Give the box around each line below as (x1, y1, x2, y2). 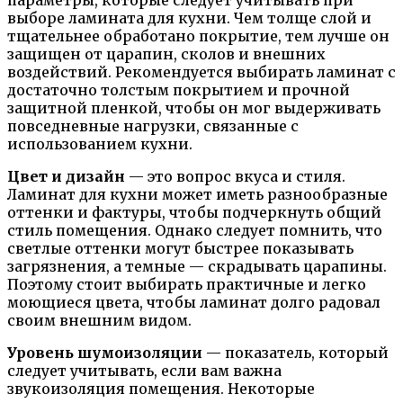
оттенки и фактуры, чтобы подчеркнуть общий (7, 203, 381, 222)
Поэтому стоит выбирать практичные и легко (7, 275, 366, 294)
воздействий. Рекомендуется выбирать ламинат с (7, 63, 396, 82)
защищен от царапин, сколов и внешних (7, 45, 326, 64)
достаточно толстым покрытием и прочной (7, 81, 350, 100)
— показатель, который (202, 344, 389, 363)
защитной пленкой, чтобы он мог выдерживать (7, 99, 381, 118)
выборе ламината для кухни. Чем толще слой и (7, 9, 372, 28)
